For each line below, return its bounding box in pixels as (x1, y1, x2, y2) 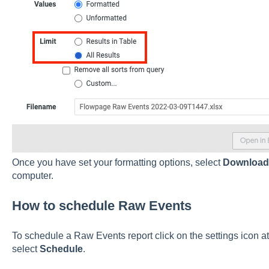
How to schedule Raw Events (11, 198, 192, 214)
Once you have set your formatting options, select (11, 157, 223, 168)
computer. (11, 171, 53, 181)
